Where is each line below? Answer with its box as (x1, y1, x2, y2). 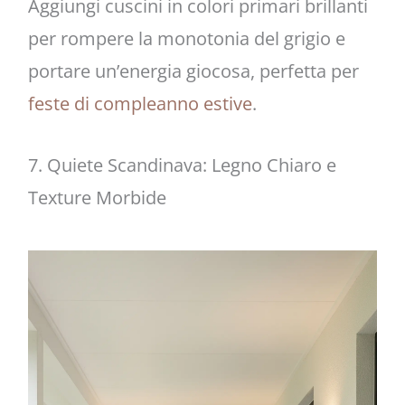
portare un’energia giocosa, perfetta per (27, 58, 359, 83)
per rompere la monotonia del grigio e (27, 25, 345, 51)
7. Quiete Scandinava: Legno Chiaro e (27, 152, 336, 177)
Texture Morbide (27, 184, 166, 210)
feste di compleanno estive (27, 90, 252, 116)
